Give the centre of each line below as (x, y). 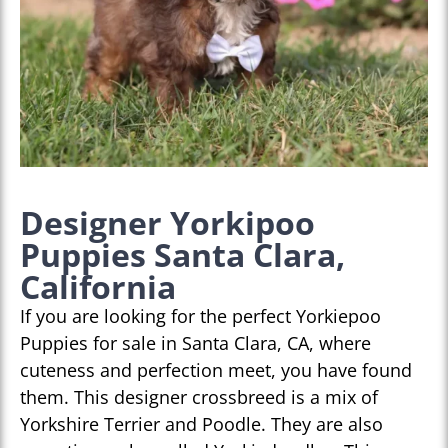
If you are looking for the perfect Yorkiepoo (200, 316)
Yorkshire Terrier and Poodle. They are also (201, 424)
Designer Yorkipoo (167, 223)
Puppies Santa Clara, (182, 255)
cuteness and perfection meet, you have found (216, 370)
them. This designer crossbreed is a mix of (199, 397)
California (98, 287)
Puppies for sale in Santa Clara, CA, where (195, 343)
